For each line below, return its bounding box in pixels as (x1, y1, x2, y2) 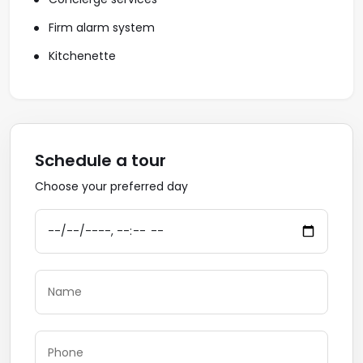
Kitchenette (45, 48, 116, 64)
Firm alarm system (45, 19, 155, 36)
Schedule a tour (35, 149, 166, 172)
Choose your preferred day (35, 178, 188, 194)
